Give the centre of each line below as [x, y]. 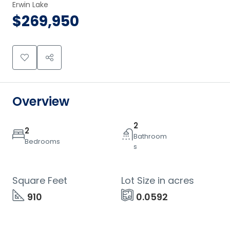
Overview [41, 101]
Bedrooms [42, 141]
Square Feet [40, 180]
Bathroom [150, 136]
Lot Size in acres [158, 180]
